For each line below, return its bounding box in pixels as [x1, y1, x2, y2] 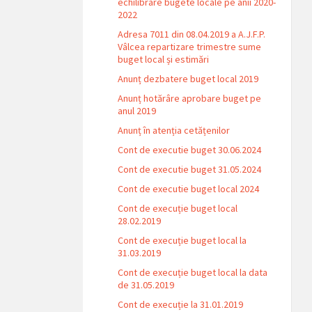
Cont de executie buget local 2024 [118, 182, 260, 195]
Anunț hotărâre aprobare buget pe [118, 91, 262, 104]
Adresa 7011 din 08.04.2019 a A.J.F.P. [118, 27, 266, 40]
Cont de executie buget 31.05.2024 [118, 162, 262, 175]
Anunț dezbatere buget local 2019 [118, 72, 259, 85]
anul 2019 [118, 104, 157, 117]
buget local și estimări [118, 52, 210, 65]
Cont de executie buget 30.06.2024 [118, 143, 262, 156]
